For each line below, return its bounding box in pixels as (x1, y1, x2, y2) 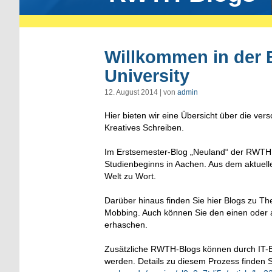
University (104, 66, 189, 86)
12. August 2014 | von (104, 87, 177, 97)
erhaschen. (104, 219, 148, 229)
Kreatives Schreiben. (104, 122, 184, 132)
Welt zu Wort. (104, 171, 156, 181)
